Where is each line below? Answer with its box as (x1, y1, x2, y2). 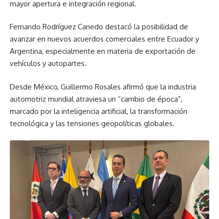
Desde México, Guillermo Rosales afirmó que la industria (10, 82, 196, 91)
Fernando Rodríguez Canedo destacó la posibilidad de (10, 22, 188, 31)
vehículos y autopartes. (10, 59, 87, 68)
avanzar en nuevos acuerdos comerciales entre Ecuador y (10, 34, 199, 44)
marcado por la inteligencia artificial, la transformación (10, 106, 187, 116)
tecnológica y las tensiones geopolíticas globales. (10, 118, 175, 128)
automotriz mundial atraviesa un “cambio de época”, (10, 94, 182, 104)
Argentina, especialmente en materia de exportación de (10, 46, 196, 56)
